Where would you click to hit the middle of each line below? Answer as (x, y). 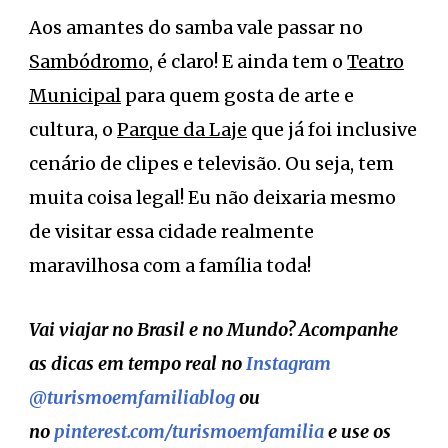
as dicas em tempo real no (137, 363)
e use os (357, 431)
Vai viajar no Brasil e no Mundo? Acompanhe (213, 329)
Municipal (75, 95)
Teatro (375, 61)
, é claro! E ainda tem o (248, 61)
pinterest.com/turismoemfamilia (189, 431)
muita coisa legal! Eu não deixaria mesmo (212, 197)
